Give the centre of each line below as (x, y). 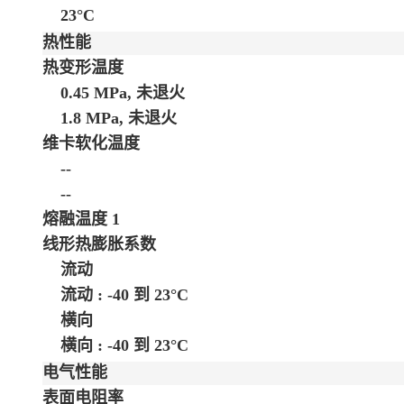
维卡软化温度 (91, 143)
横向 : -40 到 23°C (124, 345)
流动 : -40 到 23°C (124, 294)
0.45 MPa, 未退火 (123, 92)
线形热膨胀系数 (99, 244)
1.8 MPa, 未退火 (119, 118)
